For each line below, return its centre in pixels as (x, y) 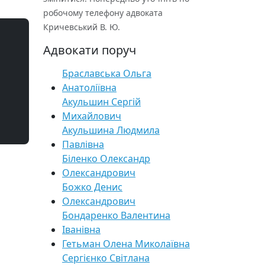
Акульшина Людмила (111, 130)
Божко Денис (92, 187)
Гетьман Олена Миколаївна (126, 244)
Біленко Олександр (106, 159)
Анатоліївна (89, 88)
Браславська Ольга (107, 73)
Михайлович (92, 116)
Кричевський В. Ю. (82, 27)
